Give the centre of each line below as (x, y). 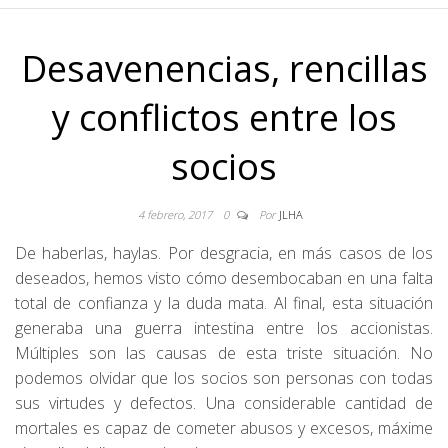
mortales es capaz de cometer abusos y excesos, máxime (224, 427)
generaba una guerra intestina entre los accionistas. (224, 327)
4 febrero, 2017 (176, 214)
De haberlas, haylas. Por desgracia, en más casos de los (224, 252)
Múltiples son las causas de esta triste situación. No (224, 352)
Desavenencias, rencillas (224, 68)
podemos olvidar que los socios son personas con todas (224, 377)
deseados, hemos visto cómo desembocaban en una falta (224, 277)
